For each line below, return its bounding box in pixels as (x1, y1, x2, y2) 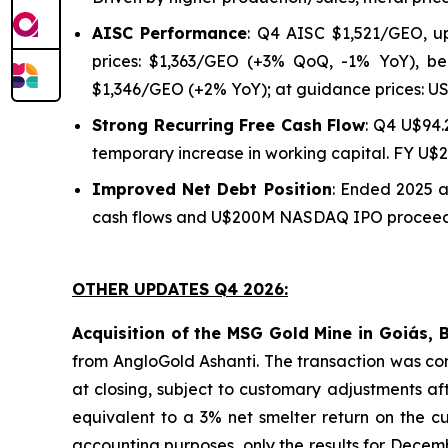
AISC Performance (92, 22, 248, 43)
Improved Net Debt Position (92, 178, 332, 199)
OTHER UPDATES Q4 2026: (72, 278, 288, 299)
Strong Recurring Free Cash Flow (92, 114, 366, 135)
